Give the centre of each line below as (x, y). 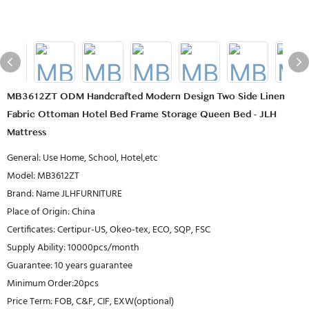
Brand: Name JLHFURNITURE (64, 194)
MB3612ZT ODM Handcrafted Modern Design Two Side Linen (146, 97)
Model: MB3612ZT (43, 176)
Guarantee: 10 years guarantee (70, 266)
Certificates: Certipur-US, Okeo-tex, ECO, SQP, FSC (109, 230)
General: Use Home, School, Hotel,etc (82, 158)
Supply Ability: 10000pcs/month (73, 248)
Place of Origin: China (51, 212)
